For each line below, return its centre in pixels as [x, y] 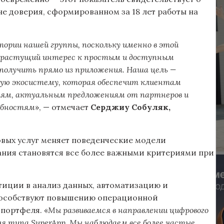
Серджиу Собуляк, [130, 107]
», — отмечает [63, 107]
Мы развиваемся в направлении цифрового [128, 210]
